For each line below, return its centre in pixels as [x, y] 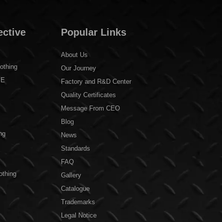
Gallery [71, 175]
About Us [75, 55]
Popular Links [94, 32]
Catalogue [76, 189]
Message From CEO [91, 109]
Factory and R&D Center [96, 82]
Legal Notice [79, 216]
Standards [76, 149]
